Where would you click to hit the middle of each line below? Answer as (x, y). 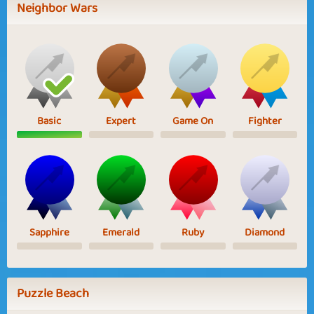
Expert (121, 121)
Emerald (121, 232)
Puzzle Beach (53, 293)
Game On (193, 121)
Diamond (265, 232)
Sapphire (49, 232)
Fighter (265, 121)
